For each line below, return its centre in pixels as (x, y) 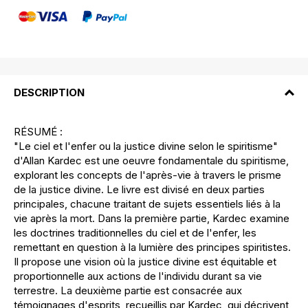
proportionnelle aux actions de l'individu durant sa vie (138, 276)
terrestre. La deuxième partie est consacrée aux (128, 291)
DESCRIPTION (49, 92)
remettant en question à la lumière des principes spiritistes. (152, 247)
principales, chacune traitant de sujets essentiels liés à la (147, 204)
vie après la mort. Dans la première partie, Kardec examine (152, 219)
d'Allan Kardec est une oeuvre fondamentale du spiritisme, (151, 161)
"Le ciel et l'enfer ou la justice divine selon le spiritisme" (146, 146)
